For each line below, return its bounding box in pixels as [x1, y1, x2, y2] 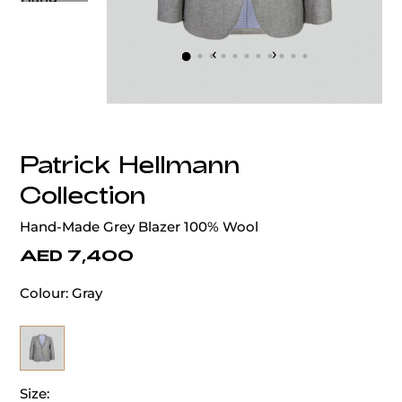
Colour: [20, 284, 68, 302]
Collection [20, 180, 145, 209]
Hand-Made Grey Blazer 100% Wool [20, 218, 258, 236]
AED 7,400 [20, 245, 134, 266]
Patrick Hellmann [20, 150, 240, 179]
